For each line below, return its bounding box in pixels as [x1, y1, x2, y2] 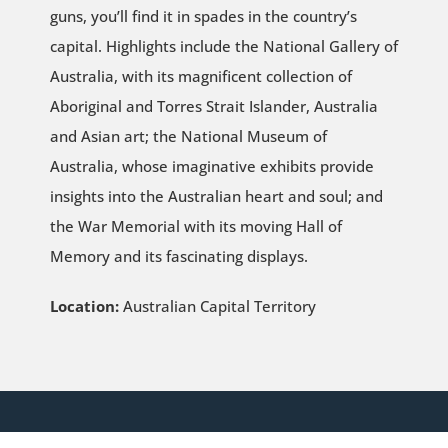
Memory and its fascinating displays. [49, 245, 308, 266]
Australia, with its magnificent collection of [49, 65, 352, 86]
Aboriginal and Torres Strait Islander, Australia [49, 95, 378, 116]
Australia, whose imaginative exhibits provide [49, 155, 374, 176]
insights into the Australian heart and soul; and [49, 185, 383, 206]
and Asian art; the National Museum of [49, 125, 327, 146]
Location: [49, 295, 119, 316]
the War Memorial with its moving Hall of [49, 215, 342, 236]
